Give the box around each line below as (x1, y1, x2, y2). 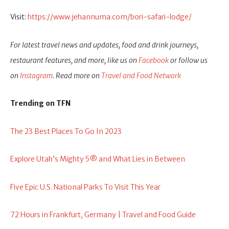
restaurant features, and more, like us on (10, 55, 139, 65)
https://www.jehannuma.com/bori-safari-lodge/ (28, 12, 192, 22)
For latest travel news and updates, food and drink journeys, (10, 40, 198, 50)
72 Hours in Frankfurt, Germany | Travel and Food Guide (10, 210, 196, 220)
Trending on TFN (10, 99, 71, 108)
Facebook (139, 55, 169, 65)
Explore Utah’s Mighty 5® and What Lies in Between (10, 154, 185, 164)
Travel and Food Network (101, 71, 181, 80)
